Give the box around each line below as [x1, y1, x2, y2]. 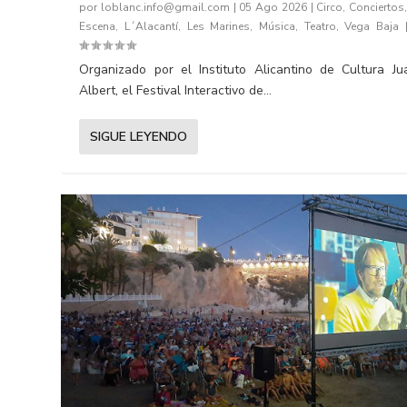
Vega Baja [344, 19, 400, 35]
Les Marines [186, 19, 251, 35]
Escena [79, 19, 116, 35]
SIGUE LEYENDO [90, 128, 188, 146]
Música [259, 19, 296, 35]
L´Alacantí [124, 19, 178, 35]
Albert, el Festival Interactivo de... [79, 82, 273, 100]
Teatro [303, 19, 336, 35]
